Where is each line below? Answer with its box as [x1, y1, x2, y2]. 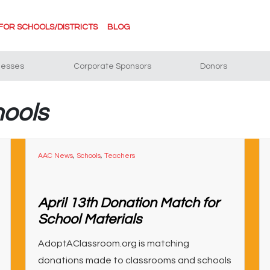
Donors [200, 62, 228, 71]
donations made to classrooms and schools [37, 256, 231, 265]
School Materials [37, 212, 142, 227]
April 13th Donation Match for [37, 196, 219, 210]
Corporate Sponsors [73, 62, 151, 71]
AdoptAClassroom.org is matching [37, 239, 189, 248]
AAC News [37, 152, 73, 160]
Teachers [104, 152, 135, 160]
